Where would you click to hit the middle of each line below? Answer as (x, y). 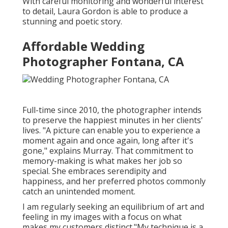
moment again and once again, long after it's (108, 140)
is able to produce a (149, 11)
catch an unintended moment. (79, 191)
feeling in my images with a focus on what (102, 217)
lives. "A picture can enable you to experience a (111, 130)
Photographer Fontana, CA (103, 62)
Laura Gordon (84, 11)
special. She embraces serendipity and (94, 171)
